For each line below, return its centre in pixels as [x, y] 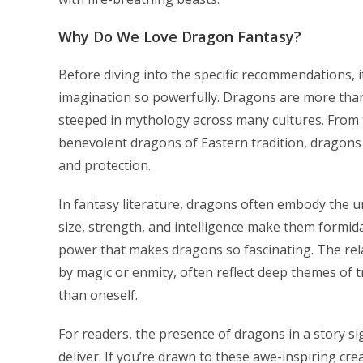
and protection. [105, 165]
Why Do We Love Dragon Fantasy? [180, 36]
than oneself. [98, 295]
